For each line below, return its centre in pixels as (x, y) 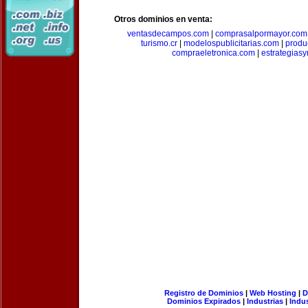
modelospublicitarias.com (231, 43)
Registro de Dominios (203, 293)
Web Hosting (273, 293)
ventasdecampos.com (168, 34)
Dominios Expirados (204, 301)
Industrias (265, 301)
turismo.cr (159, 43)
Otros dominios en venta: (163, 19)
